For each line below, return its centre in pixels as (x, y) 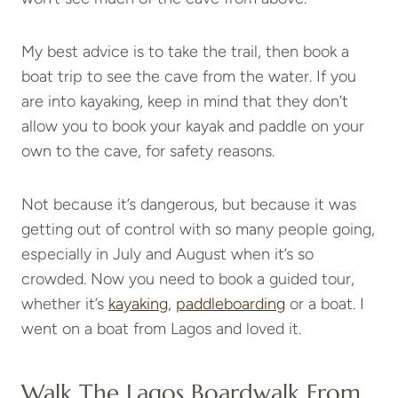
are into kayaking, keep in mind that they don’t (185, 102)
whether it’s (65, 304)
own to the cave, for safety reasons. (148, 151)
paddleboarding (231, 304)
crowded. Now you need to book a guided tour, (188, 279)
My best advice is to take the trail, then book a (185, 52)
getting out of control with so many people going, (198, 230)
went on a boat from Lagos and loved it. (161, 329)
